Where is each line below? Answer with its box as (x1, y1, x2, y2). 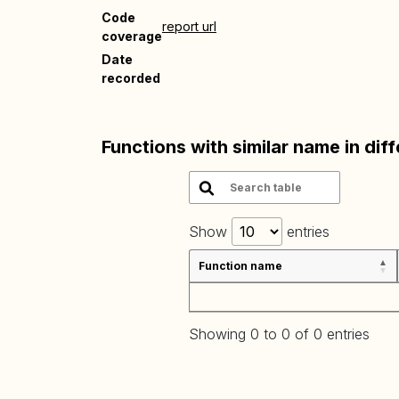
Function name (199, 259, 282, 273)
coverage (102, 28, 162, 44)
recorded (102, 70, 160, 85)
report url (162, 19, 216, 34)
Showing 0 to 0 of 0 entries (189, 325, 370, 344)
